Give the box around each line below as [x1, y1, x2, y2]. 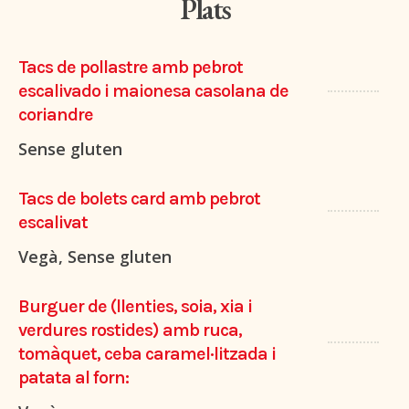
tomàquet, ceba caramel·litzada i [18, 343, 276, 365]
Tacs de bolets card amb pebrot [18, 188, 260, 210]
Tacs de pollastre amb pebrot [18, 57, 243, 79]
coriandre [18, 104, 93, 126]
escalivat [18, 212, 88, 234]
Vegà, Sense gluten [18, 246, 172, 268]
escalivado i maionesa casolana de [18, 80, 288, 102]
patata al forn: [18, 367, 129, 389]
